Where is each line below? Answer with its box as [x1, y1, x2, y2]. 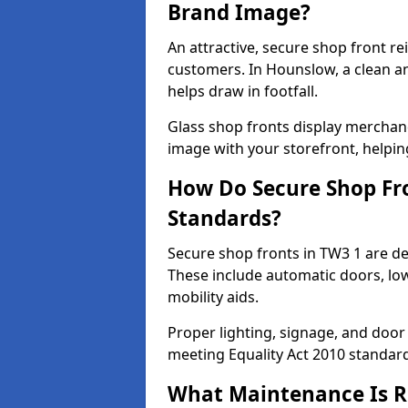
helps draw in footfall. [168, 81, 318, 101]
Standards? [168, 204, 281, 232]
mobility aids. [168, 287, 259, 307]
